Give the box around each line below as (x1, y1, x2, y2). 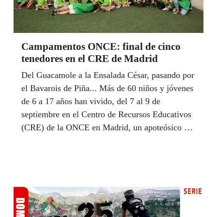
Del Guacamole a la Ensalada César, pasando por (21, 70, 194, 80)
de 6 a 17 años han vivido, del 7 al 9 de (21, 96, 160, 106)
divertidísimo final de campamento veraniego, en (21, 135, 194, 145)
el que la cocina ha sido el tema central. (21, 148, 161, 158)
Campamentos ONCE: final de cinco (21, 40, 181, 52)
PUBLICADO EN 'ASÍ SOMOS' (21, 174, 137, 185)
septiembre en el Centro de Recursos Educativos (21, 109, 191, 119)
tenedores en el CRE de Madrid (21, 52, 158, 64)
